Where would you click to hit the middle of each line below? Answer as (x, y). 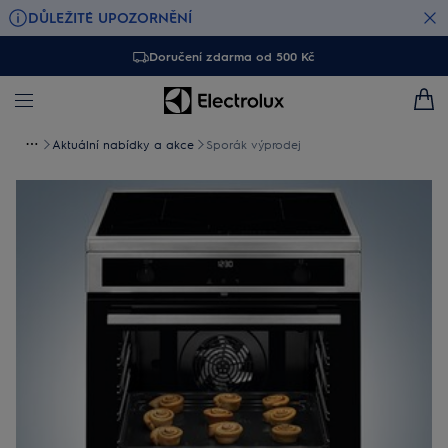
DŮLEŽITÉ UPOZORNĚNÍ (110, 17)
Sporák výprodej (253, 144)
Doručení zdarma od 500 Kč (232, 56)
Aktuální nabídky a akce (123, 144)
